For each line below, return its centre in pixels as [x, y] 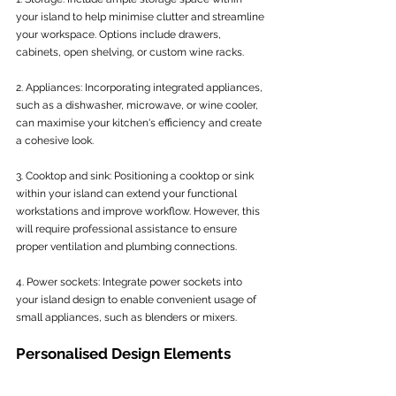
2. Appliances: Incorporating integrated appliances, [141, 88]
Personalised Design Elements [123, 354]
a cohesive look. [55, 141]
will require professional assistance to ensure [128, 229]
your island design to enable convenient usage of [137, 300]
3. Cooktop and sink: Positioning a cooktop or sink [136, 176]
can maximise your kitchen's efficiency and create [140, 123]
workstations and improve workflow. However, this [139, 211]
